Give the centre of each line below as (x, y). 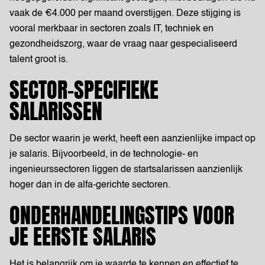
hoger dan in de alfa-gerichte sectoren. (90, 185)
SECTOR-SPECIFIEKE (84, 90)
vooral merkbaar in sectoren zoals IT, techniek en (112, 29)
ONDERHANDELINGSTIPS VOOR (122, 215)
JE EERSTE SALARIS (83, 237)
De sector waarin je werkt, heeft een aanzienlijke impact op (132, 139)
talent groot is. (39, 60)
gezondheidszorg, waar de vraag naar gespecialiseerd (123, 44)
